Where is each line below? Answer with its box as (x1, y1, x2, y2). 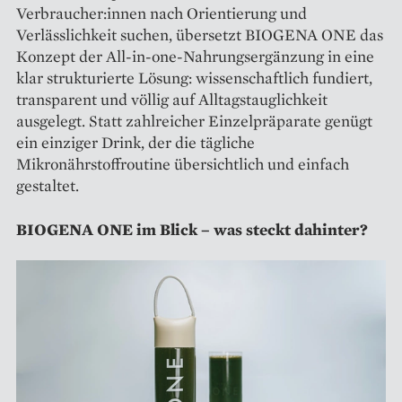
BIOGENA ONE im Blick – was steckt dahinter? (16, 218, 368, 240)
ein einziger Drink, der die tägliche (16, 131, 255, 153)
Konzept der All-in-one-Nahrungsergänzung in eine (16, 45, 374, 66)
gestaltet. (16, 174, 79, 196)
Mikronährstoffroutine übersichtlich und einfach (16, 153, 349, 174)
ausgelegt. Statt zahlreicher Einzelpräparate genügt (16, 109, 372, 131)
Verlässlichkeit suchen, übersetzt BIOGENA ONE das (16, 23, 383, 45)
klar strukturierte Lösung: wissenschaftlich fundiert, (16, 66, 372, 88)
